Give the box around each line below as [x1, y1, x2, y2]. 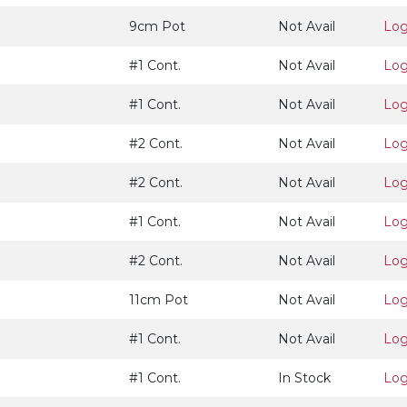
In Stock [278, 370, 331, 386]
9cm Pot [129, 18, 185, 35]
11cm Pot [129, 292, 188, 308]
